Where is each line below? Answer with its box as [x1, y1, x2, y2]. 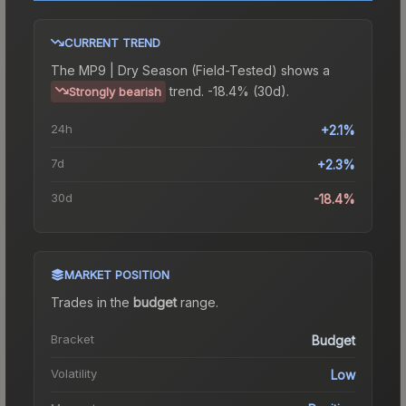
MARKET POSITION [64, 266, 169, 282]
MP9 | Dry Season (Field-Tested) [79, 62, 277, 78]
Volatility [51, 365, 97, 381]
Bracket [51, 331, 94, 346]
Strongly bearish [69, 83, 161, 99]
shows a [277, 62, 330, 78]
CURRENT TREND [64, 34, 160, 50]
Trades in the [51, 294, 133, 310]
